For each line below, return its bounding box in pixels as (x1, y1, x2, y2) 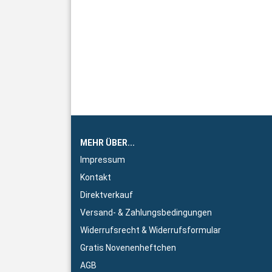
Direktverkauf (80, 190, 133, 200)
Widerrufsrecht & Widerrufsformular (80, 225, 221, 235)
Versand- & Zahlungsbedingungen (80, 208, 212, 217)
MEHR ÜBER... (80, 138, 135, 148)
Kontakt (80, 172, 111, 182)
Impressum (80, 155, 125, 165)
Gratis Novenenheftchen (80, 243, 176, 253)
